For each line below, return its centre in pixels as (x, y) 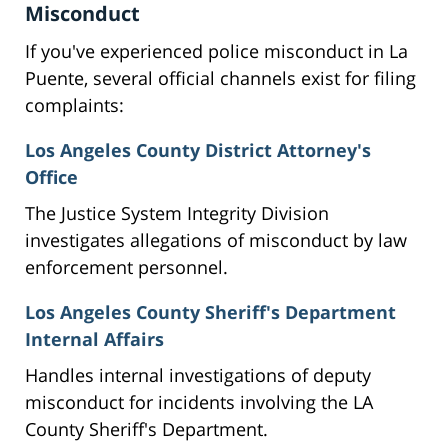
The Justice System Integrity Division (177, 213)
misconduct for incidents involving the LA (199, 402)
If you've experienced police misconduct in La (216, 51)
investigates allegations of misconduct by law (216, 240)
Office (51, 177)
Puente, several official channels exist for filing (220, 78)
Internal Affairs (94, 339)
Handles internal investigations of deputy (198, 375)
